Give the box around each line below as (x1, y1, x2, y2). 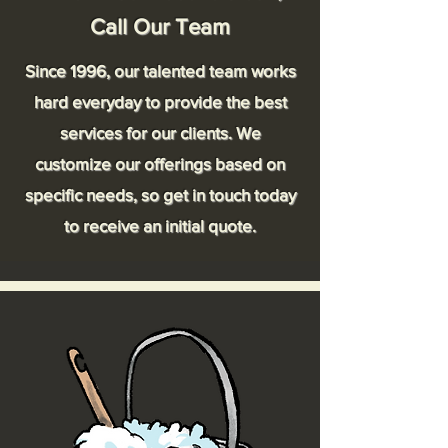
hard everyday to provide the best (33, 92, 287, 111)
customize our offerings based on (35, 154, 285, 173)
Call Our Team (90, 15, 230, 38)
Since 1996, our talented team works (24, 61, 296, 80)
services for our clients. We (59, 123, 261, 142)
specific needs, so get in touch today (24, 185, 296, 204)
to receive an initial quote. (64, 216, 256, 235)
